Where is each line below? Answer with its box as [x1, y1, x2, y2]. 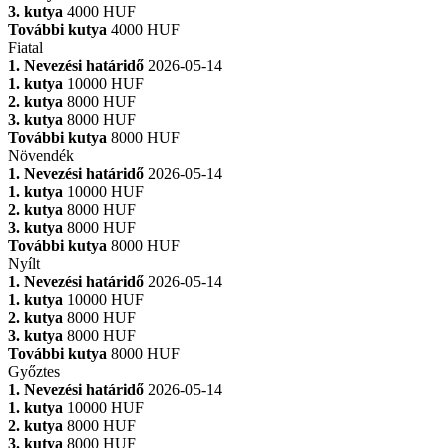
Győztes [8, 362, 60, 380]
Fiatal [8, 38, 43, 56]
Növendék [8, 146, 74, 164]
